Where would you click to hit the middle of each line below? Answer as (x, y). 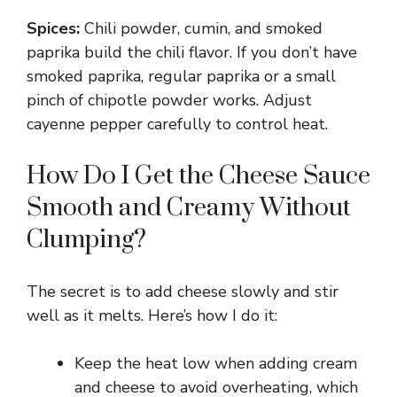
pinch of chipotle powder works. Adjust (169, 100)
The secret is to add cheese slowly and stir (183, 291)
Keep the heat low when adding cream (216, 363)
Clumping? (86, 239)
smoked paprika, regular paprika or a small (181, 76)
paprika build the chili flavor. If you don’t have (192, 52)
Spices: (53, 28)
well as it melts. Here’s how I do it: (152, 315)
